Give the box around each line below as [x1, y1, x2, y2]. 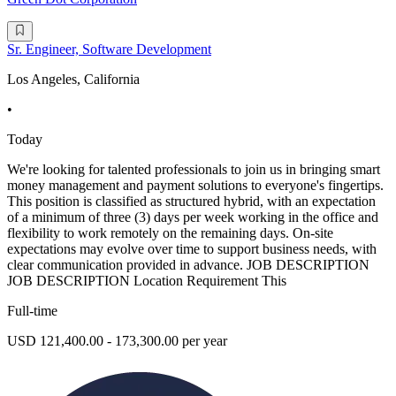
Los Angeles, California [7, 71, 140, 87]
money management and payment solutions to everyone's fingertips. [7, 177, 384, 193]
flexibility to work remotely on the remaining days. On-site [7, 225, 333, 240]
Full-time [7, 302, 57, 318]
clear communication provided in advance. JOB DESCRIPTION [7, 256, 369, 272]
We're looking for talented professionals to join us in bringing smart [7, 161, 380, 177]
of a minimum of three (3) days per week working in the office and [7, 209, 378, 225]
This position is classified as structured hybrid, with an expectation [7, 193, 376, 209]
